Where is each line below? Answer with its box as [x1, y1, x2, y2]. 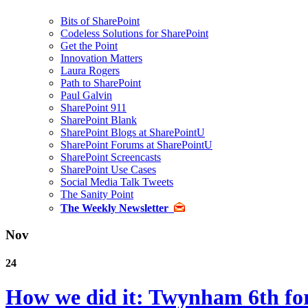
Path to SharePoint [60, 77, 141, 89]
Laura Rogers [60, 65, 120, 77]
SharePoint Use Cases [60, 164, 156, 176]
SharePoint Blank [60, 114, 137, 126]
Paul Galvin [60, 89, 112, 102]
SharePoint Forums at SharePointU [60, 139, 212, 151]
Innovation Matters [60, 52, 142, 65]
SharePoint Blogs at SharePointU [60, 126, 205, 139]
